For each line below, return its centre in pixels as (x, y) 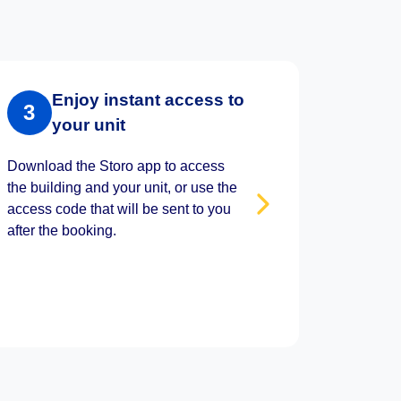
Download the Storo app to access (115, 166)
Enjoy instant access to (148, 100)
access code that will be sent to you (119, 209)
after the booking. (61, 230)
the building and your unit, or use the (122, 188)
